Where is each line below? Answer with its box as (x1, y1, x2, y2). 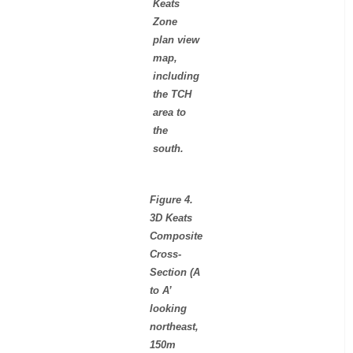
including (153, 69, 200, 82)
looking (150, 303, 188, 315)
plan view (153, 33, 200, 46)
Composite (150, 230, 203, 243)
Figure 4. (150, 194, 194, 206)
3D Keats (150, 212, 193, 225)
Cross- (150, 248, 182, 261)
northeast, (150, 321, 199, 333)
